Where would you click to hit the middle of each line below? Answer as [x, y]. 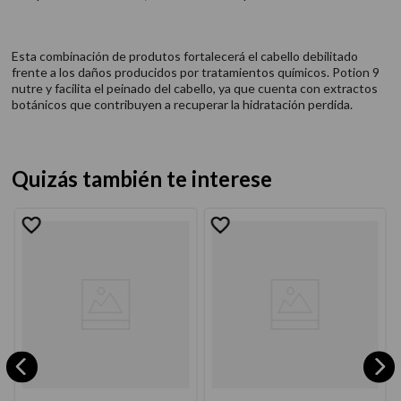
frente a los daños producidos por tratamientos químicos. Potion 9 [195, 72]
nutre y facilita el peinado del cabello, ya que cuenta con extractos [194, 88]
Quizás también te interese [141, 179]
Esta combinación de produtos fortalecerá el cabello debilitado [184, 56]
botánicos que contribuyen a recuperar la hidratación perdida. [182, 104]
